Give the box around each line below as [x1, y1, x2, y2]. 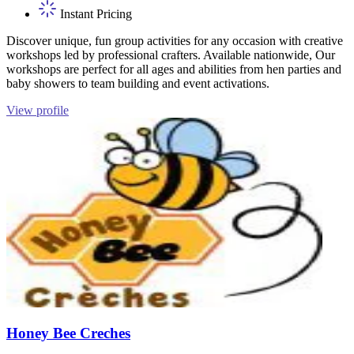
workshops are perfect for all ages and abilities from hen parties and [6, 62, 341, 76]
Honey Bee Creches [6, 325, 130, 342]
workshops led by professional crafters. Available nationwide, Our [6, 47, 335, 62]
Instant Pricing [57, 6, 132, 21]
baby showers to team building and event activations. [6, 76, 269, 90]
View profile [6, 103, 69, 117]
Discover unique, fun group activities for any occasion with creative [6, 33, 343, 47]
